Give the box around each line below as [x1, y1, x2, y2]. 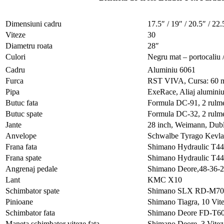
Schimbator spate [5, 186, 59, 195]
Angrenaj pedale [5, 164, 57, 173]
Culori [5, 52, 25, 61]
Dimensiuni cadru [5, 19, 61, 28]
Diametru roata [5, 41, 52, 50]
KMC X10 [147, 175, 182, 184]
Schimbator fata [5, 208, 55, 217]
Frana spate [5, 153, 41, 162]
